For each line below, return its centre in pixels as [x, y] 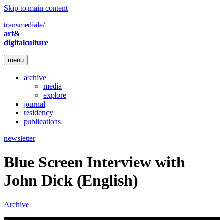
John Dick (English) [71, 180]
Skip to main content [36, 8]
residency [38, 113]
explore [55, 95]
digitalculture [26, 42]
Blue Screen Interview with [95, 162]
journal [34, 104]
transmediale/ [24, 25]
